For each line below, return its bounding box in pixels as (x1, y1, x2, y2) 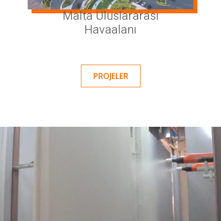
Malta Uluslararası (62, 7, 159, 25)
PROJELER (93, 70, 128, 81)
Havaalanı (84, 21, 137, 38)
